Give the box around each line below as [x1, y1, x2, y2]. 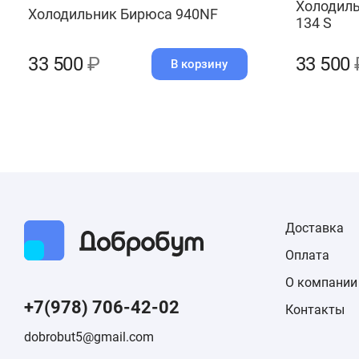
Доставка [285, 220, 344, 236]
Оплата [285, 248, 329, 263]
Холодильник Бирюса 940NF [28, 6, 218, 22]
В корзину [171, 57, 228, 71]
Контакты [285, 302, 345, 317]
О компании [285, 275, 357, 290]
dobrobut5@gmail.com [24, 329, 154, 345]
